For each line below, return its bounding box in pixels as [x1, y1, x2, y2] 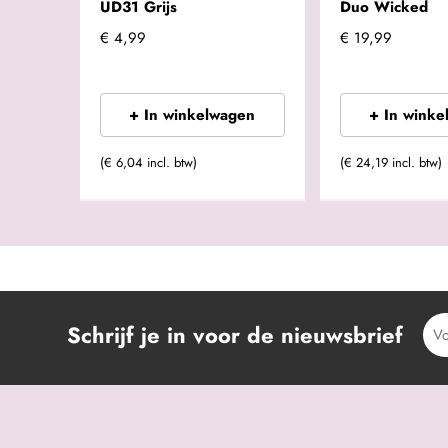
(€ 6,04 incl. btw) [100, 153, 197, 173]
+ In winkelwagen [129, 103, 256, 126]
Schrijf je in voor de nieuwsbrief [67, 318, 404, 351]
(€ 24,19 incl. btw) [339, 153, 442, 173]
